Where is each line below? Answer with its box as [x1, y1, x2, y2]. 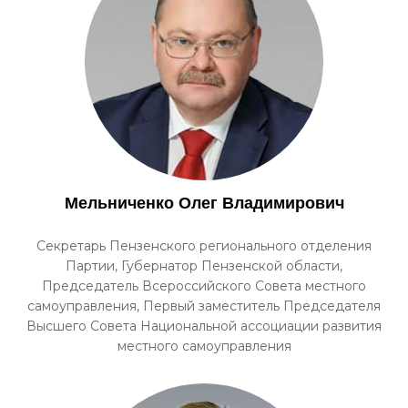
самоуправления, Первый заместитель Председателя [27, 298, 381, 314]
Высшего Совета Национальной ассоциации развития [26, 318, 382, 334]
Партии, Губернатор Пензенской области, [66, 258, 342, 274]
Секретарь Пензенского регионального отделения [36, 238, 372, 254]
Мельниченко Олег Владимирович [64, 194, 344, 212]
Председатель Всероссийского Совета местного [42, 278, 366, 294]
